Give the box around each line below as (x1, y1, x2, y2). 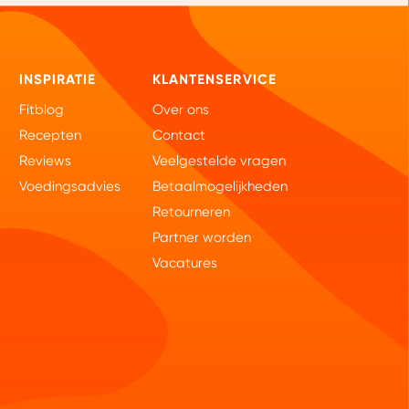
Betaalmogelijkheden (152, 178, 288, 195)
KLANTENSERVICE (152, 70, 277, 88)
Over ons (152, 101, 210, 119)
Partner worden (152, 229, 252, 246)
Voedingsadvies (18, 178, 121, 195)
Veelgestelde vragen (152, 152, 287, 170)
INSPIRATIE (18, 70, 97, 88)
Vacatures (152, 255, 218, 272)
